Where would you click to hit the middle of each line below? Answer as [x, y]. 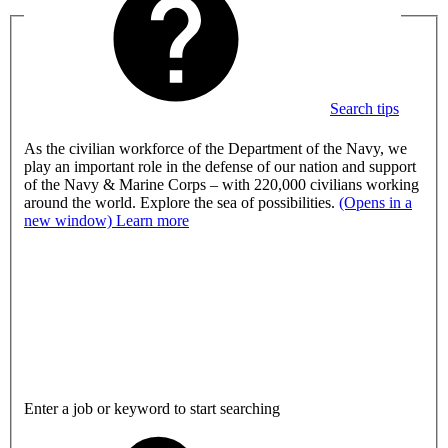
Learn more [152, 220]
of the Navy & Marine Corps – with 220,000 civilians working [221, 184]
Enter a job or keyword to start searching [152, 408]
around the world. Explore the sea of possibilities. [181, 202]
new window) [70, 220]
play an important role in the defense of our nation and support [220, 166]
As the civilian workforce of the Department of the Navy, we [215, 148]
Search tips [364, 109]
